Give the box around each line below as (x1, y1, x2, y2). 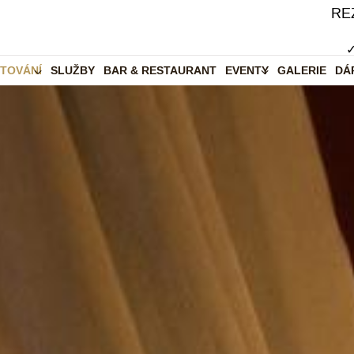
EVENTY (225, 63, 269, 79)
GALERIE (277, 63, 327, 79)
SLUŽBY (51, 63, 96, 79)
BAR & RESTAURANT (104, 63, 217, 79)
